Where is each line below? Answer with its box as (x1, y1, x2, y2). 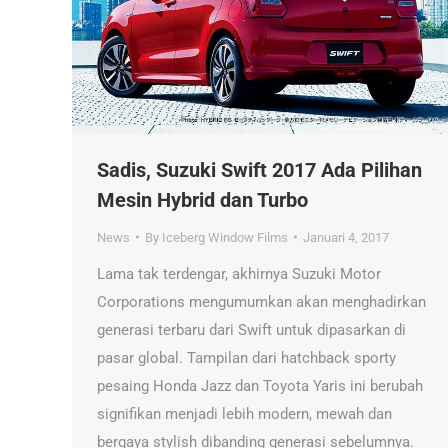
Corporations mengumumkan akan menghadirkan (97, 292, 426, 311)
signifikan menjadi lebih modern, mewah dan (97, 404, 392, 423)
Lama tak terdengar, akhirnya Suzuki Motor (97, 264, 381, 283)
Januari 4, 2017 (303, 229, 389, 245)
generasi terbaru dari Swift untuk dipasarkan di (97, 320, 406, 339)
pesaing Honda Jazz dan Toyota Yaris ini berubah (97, 376, 423, 395)
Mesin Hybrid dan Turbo (97, 187, 308, 212)
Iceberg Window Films (162, 229, 288, 245)
